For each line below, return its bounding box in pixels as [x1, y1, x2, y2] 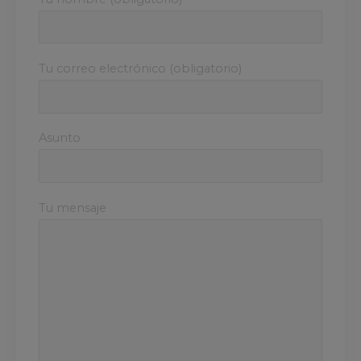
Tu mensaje [39, 200, 106, 215]
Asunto [39, 131, 81, 146]
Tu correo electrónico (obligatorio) [39, 60, 242, 76]
